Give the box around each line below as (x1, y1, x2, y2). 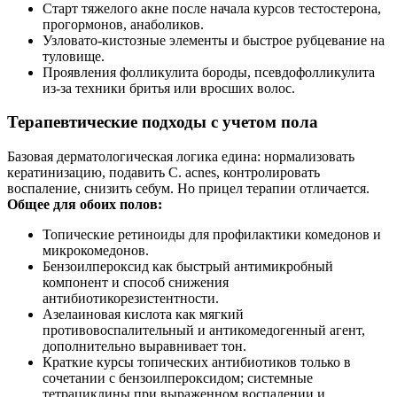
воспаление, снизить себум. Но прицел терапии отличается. (7, 181, 370, 197)
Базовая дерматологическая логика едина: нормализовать (7, 149, 354, 165)
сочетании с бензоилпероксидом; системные (43, 370, 313, 386)
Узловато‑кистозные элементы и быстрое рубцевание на (43, 32, 385, 48)
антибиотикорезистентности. (43, 291, 219, 307)
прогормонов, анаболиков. (43, 16, 204, 32)
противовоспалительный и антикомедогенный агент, (43, 323, 365, 339)
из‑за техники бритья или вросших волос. (43, 80, 295, 96)
